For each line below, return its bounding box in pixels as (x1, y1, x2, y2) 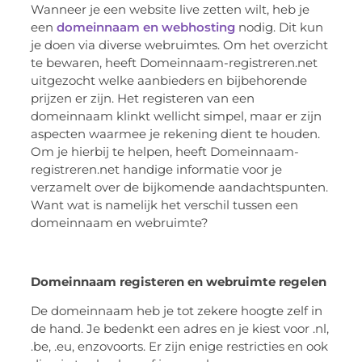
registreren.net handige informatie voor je (31, 162, 283, 178)
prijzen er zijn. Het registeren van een (31, 90, 255, 107)
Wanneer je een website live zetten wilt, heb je (31, 2, 310, 18)
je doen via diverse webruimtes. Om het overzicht (31, 37, 329, 53)
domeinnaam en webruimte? (31, 215, 209, 231)
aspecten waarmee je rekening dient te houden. (31, 126, 321, 142)
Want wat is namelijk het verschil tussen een (31, 197, 299, 213)
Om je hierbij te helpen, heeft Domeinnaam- (31, 144, 300, 160)
